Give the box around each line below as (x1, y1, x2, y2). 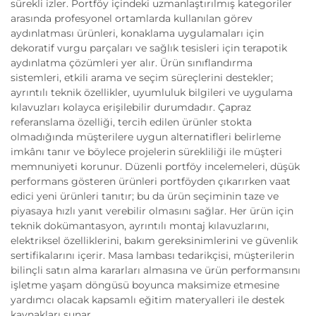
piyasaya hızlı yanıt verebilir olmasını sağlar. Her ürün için (11, 205, 293, 217)
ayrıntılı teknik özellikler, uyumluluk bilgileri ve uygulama (11, 86, 293, 99)
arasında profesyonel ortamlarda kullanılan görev (11, 12, 253, 25)
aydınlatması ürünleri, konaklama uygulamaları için (11, 27, 264, 39)
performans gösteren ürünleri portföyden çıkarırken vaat (11, 175, 291, 188)
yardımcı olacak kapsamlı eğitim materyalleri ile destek (11, 293, 284, 306)
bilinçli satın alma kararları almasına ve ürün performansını (11, 264, 300, 276)
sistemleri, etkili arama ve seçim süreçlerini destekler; (11, 71, 273, 84)
